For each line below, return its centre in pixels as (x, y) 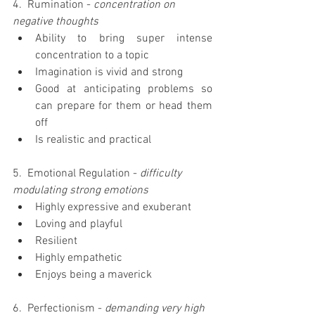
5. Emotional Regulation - (76, 173)
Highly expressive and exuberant (116, 207)
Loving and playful (82, 224)
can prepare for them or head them (124, 106)
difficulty (162, 173)
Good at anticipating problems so (124, 89)
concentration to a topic (95, 55)
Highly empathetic (82, 258)
